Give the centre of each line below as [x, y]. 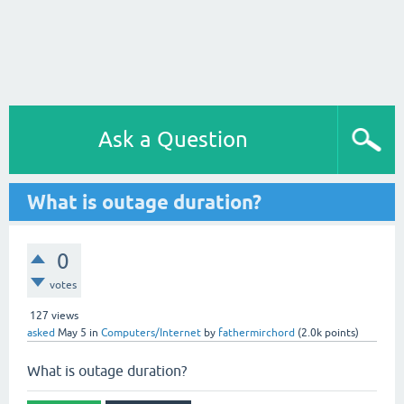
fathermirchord [257, 333]
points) [340, 333]
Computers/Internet [151, 333]
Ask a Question [173, 139]
